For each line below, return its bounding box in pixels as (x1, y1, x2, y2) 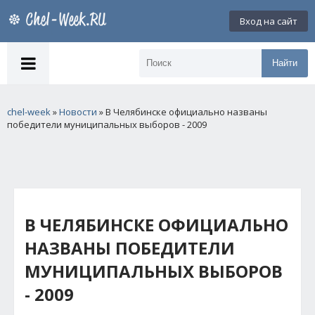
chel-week (7, 105, 51, 118)
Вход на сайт (240, 15, 297, 27)
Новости (59, 105, 97, 118)
